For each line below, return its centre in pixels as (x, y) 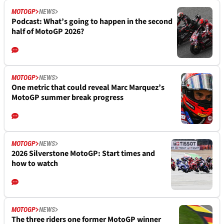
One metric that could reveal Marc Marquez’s (88, 87)
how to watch (35, 163)
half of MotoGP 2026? (48, 31)
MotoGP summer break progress (67, 97)
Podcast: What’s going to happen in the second (92, 21)
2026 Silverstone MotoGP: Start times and (83, 153)
